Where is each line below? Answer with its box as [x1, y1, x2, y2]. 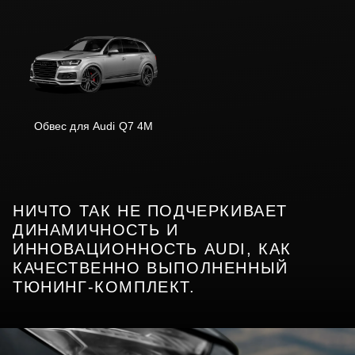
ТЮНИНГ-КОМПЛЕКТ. [13, 278, 196, 296]
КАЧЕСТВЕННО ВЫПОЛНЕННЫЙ [13, 259, 288, 277]
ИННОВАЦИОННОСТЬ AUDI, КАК [13, 240, 292, 258]
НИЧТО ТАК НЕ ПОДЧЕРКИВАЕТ [13, 202, 288, 220]
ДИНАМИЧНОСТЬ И [13, 221, 179, 239]
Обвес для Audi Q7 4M [33, 120, 154, 133]
